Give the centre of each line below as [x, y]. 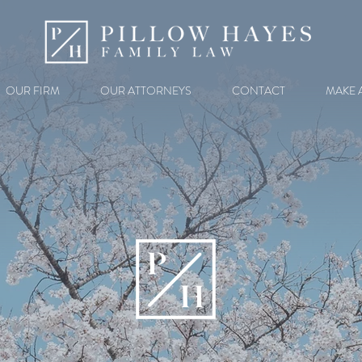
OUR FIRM [33, 90]
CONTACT [259, 90]
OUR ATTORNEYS [146, 90]
